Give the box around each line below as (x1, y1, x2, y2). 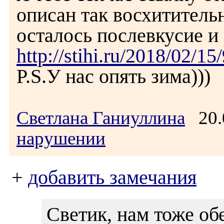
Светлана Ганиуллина (16, 107, 185, 128)
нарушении (16, 128, 105, 148)
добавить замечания (28, 166, 196, 188)
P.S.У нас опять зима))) (16, 65, 210, 87)
